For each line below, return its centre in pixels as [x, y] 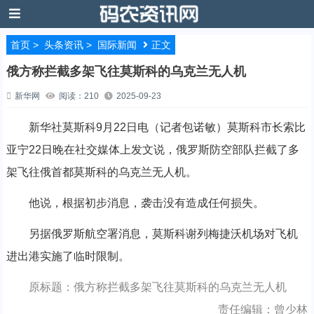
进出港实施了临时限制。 [68, 256]
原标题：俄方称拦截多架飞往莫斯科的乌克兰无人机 [157, 287]
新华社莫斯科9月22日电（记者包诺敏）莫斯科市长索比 [156, 127]
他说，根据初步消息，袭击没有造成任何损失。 [135, 203]
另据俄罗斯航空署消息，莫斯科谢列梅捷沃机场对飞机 [152, 234]
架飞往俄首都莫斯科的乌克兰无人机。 [101, 172]
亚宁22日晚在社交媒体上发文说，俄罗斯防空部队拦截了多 [152, 150]
